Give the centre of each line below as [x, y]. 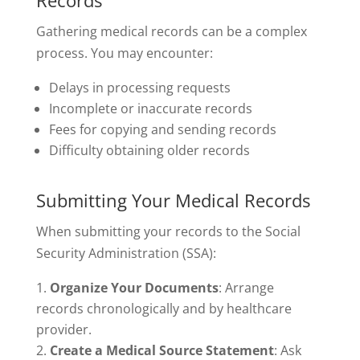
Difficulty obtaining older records [149, 151]
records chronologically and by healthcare [164, 309]
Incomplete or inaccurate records [150, 109]
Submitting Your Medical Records [173, 200]
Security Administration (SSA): [126, 254]
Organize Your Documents [134, 288]
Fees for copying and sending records [162, 130]
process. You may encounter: [124, 53]
